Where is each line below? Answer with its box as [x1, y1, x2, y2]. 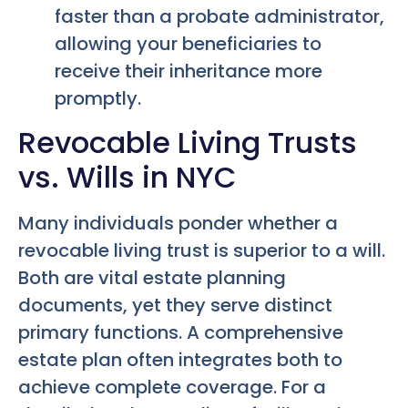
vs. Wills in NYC [18, 156, 237, 198]
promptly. [55, 86, 141, 112]
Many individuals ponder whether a [18, 209, 338, 236]
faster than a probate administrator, [55, 4, 384, 30]
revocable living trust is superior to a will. [18, 237, 385, 263]
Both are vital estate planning [18, 264, 286, 291]
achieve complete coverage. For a [18, 373, 326, 400]
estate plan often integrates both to [18, 346, 342, 372]
